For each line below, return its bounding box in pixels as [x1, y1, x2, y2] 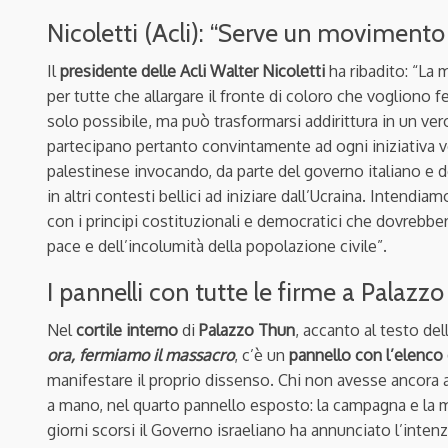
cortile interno [76, 319, 178, 340]
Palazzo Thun [199, 319, 295, 340]
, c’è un [234, 344, 289, 365]
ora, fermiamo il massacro [47, 344, 234, 365]
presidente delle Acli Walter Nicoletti [60, 60, 325, 81]
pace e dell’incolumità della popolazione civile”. [47, 235, 387, 256]
